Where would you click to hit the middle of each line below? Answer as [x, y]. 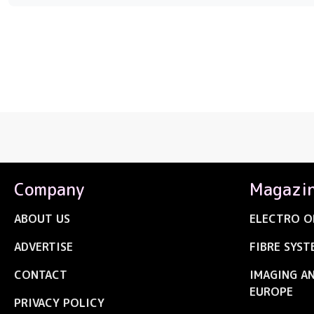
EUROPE [271, 292]
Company [49, 190]
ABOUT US [42, 219]
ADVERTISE [43, 247]
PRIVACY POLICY [59, 303]
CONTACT [41, 275]
